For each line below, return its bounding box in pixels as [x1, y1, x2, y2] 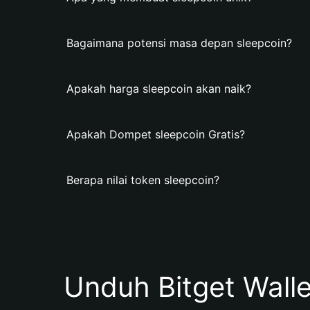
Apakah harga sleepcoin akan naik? [66, 82, 251, 95]
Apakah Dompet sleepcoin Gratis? [66, 127, 245, 141]
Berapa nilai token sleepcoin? [66, 173, 219, 187]
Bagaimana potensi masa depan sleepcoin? [66, 36, 292, 50]
